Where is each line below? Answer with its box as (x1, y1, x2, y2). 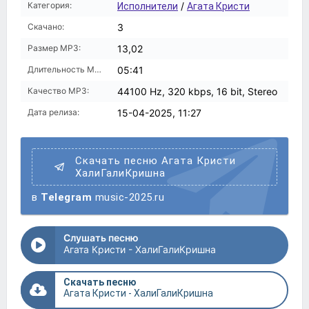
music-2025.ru (92, 191, 164, 203)
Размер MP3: (28, 43, 81, 53)
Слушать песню (63, 232, 139, 243)
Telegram (41, 191, 92, 203)
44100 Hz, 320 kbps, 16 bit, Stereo (117, 86, 277, 97)
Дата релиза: (28, 107, 79, 117)
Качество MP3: (28, 86, 89, 96)
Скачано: (28, 21, 64, 32)
